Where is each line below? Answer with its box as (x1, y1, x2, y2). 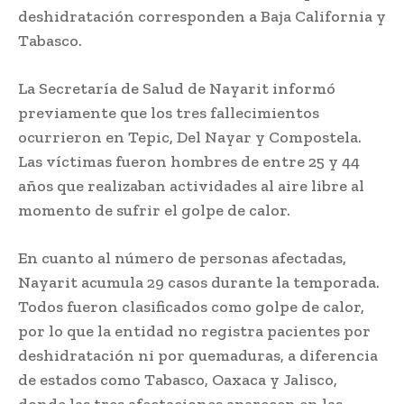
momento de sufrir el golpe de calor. (18, 200, 290, 221)
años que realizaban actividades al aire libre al (18, 176, 364, 197)
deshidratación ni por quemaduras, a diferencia (18, 345, 378, 366)
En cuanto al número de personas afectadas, (18, 248, 346, 269)
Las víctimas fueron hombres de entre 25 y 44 (18, 151, 360, 172)
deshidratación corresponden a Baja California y (18, 6, 386, 27)
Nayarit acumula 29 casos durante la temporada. (18, 272, 380, 293)
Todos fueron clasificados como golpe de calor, (18, 297, 364, 317)
